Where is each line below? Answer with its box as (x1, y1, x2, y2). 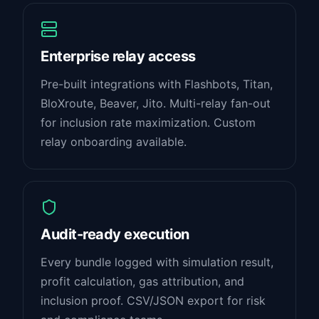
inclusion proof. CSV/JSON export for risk (41, 293, 266, 308)
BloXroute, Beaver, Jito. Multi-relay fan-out (41, 96, 271, 110)
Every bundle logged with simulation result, (41, 255, 273, 269)
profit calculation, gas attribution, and (41, 274, 244, 288)
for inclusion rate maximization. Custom (41, 115, 256, 130)
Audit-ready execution (41, 226, 189, 243)
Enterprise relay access (41, 48, 196, 65)
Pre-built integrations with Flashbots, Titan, (41, 77, 273, 91)
